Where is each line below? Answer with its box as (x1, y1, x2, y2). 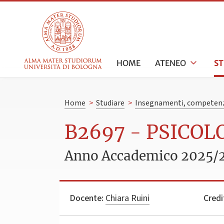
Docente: (69, 191, 103, 204)
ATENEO (154, 57, 186, 68)
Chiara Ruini (105, 191, 149, 204)
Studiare (95, 97, 124, 109)
